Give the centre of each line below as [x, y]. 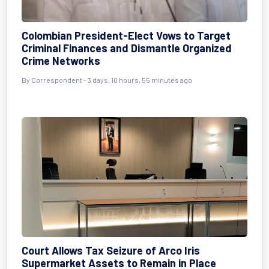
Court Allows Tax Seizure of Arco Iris [111, 250]
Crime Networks [61, 61]
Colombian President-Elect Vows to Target [126, 35]
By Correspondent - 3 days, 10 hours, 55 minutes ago [107, 80]
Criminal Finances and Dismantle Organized [127, 48]
